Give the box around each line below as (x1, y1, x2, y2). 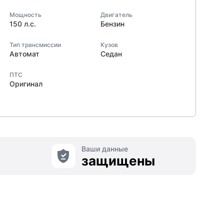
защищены (81, 153, 155, 168)
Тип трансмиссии (9, 41, 61, 48)
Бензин (100, 19, 124, 28)
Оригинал (9, 79, 42, 88)
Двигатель (100, 11, 132, 18)
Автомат (9, 49, 39, 58)
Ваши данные (81, 144, 128, 153)
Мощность (9, 11, 41, 18)
